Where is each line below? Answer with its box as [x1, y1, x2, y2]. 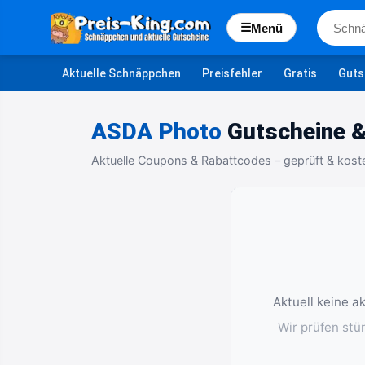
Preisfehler [202, 66, 262, 80]
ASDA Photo [91, 118, 222, 145]
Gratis [284, 66, 317, 80]
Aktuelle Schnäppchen [62, 66, 181, 80]
